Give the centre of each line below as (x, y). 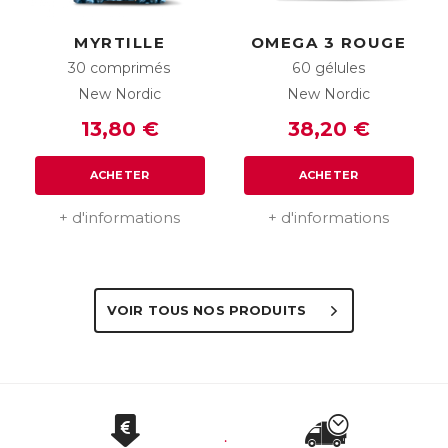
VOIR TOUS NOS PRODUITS (209, 309)
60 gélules (328, 68)
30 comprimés (119, 68)
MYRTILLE (119, 43)
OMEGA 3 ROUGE (328, 43)
